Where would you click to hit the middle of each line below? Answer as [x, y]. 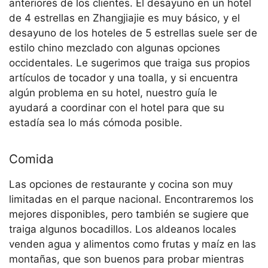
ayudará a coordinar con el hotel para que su [117, 107]
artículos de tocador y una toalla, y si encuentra [124, 77]
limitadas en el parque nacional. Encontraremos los [131, 199]
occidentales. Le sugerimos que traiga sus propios [130, 63]
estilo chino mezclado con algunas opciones [115, 48]
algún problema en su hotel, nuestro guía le [113, 92]
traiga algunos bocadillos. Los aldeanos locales [123, 229]
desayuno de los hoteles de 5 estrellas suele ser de [133, 33]
